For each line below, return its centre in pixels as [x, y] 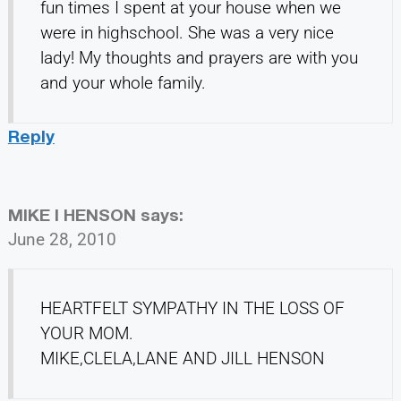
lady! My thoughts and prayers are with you [199, 58]
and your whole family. [123, 83]
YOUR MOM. [86, 334]
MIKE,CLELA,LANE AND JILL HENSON [182, 359]
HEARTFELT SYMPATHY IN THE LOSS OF [192, 309]
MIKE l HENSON [72, 215]
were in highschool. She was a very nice [187, 33]
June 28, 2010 [62, 240]
